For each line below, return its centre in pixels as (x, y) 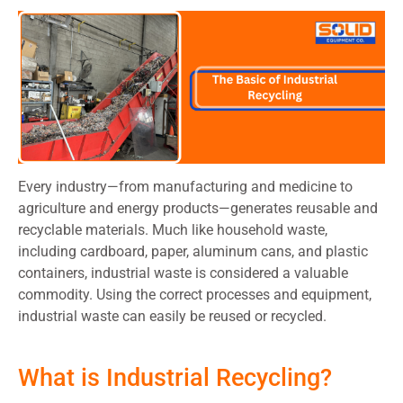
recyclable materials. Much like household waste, (173, 230)
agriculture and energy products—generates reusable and (198, 209)
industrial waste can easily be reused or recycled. (172, 317)
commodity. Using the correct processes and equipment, (195, 295)
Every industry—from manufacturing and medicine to (185, 187)
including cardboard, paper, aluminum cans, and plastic (193, 252)
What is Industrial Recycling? (175, 377)
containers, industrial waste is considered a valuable (183, 273)
